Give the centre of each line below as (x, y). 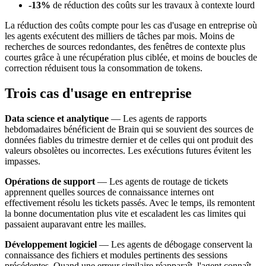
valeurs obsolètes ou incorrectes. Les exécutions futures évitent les (128, 150)
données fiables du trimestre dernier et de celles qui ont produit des (129, 140)
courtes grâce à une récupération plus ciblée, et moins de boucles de (131, 58)
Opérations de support (50, 181)
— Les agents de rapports (158, 118)
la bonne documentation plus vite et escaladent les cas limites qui (125, 213)
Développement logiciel (51, 244)
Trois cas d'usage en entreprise (98, 94)
